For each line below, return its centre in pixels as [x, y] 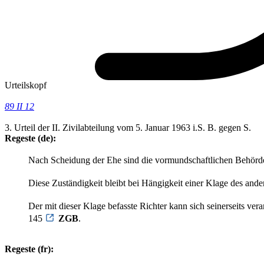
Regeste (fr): [29, 249]
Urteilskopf [26, 85]
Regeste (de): [30, 138]
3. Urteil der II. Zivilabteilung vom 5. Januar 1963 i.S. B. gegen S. [128, 128]
